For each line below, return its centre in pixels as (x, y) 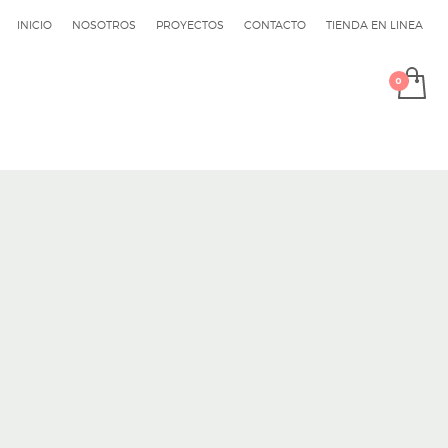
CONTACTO (275, 25)
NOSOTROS (104, 25)
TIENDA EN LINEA (374, 25)
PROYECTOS (190, 25)
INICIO (34, 25)
